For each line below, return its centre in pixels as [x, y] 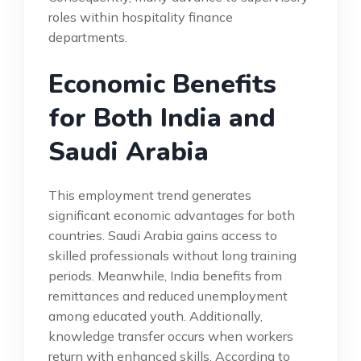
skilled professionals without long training [172, 255]
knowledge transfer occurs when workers [171, 336]
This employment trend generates [150, 195]
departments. [88, 37]
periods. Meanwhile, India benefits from [165, 275]
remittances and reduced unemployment [168, 295]
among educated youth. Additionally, [156, 315]
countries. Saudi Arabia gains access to [163, 235]
